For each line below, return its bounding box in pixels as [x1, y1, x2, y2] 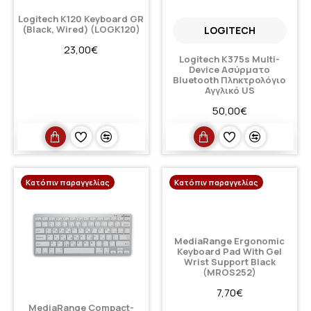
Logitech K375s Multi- [179, 53, 280, 66]
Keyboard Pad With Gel [177, 245, 283, 258]
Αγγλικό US [204, 84, 255, 97]
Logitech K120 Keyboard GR [18, 12, 144, 26]
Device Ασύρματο [189, 63, 271, 76]
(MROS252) [203, 266, 257, 279]
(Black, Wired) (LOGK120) [22, 23, 140, 36]
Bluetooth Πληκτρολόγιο [173, 74, 287, 87]
